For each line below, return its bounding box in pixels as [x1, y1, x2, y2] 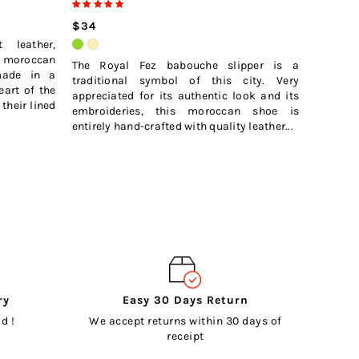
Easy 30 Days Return [122, 293, 248, 308]
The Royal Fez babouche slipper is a [71, 58, 299, 73]
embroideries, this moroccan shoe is [71, 104, 299, 119]
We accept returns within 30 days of [89, 314, 282, 329]
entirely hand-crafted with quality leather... [71, 119, 293, 134]
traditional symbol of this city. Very [71, 74, 299, 88]
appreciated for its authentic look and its [71, 89, 299, 103]
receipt [167, 329, 204, 344]
